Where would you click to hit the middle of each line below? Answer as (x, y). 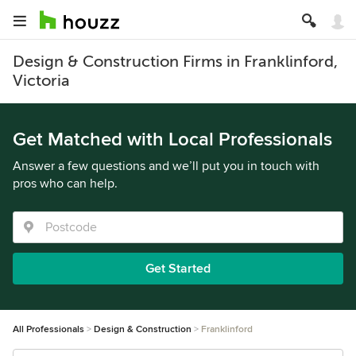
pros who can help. (65, 184)
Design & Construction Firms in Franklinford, (175, 62)
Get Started (178, 269)
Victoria (41, 81)
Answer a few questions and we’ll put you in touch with (166, 166)
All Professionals (48, 329)
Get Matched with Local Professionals (172, 139)
